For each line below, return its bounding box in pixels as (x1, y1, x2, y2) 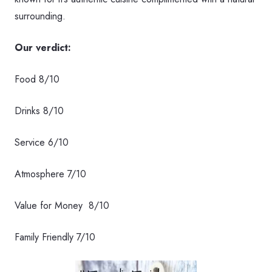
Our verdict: (15, 41, 71, 55)
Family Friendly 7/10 (15, 230, 95, 245)
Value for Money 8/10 (15, 199, 109, 213)
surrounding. (15, 9, 66, 24)
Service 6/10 (15, 135, 69, 150)
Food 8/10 (15, 72, 59, 87)
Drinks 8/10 (15, 104, 64, 118)
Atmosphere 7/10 (15, 167, 86, 182)
